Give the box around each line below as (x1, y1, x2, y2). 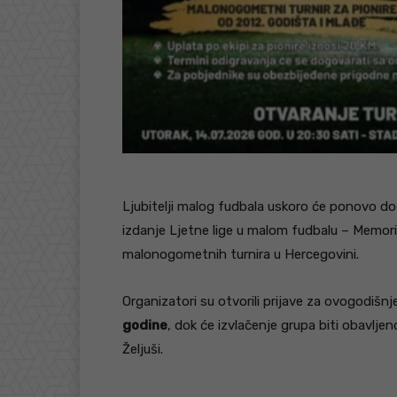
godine (122, 317, 167, 334)
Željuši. (122, 341, 163, 358)
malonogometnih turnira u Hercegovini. (122, 246, 359, 263)
